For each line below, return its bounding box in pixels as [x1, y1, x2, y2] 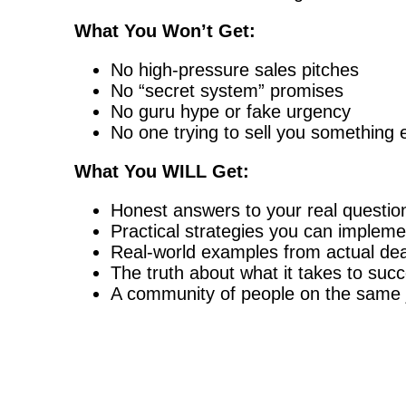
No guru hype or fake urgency [111, 101, 351, 121]
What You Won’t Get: [74, 20, 256, 41]
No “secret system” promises [111, 80, 343, 101]
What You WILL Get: [74, 160, 249, 181]
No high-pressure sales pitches [111, 59, 359, 80]
